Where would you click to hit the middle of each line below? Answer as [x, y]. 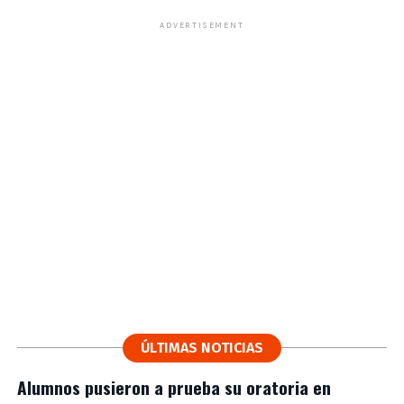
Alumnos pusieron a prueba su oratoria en [174, 388]
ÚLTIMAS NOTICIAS [202, 348]
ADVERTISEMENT [202, 26]
